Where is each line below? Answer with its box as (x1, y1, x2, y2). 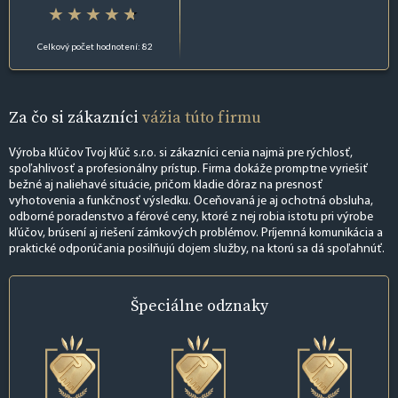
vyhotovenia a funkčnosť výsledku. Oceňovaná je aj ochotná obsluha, (9, 195, 373, 209)
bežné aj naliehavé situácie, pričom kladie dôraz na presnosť (9, 179, 322, 193)
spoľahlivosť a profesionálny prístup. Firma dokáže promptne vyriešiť (9, 163, 368, 177)
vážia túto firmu (142, 105, 261, 128)
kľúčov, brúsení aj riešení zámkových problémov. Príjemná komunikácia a (9, 227, 383, 241)
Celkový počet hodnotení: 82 (36, 40, 153, 52)
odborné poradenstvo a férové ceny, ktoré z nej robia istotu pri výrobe (9, 211, 373, 225)
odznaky (206, 294, 268, 317)
